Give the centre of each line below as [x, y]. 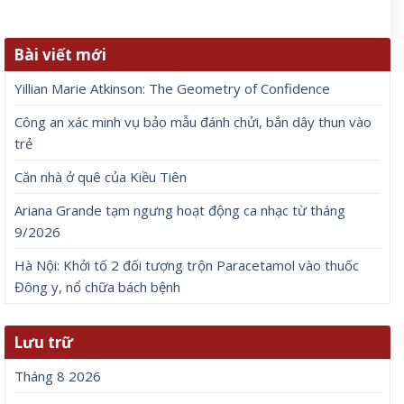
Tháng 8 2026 [58, 376]
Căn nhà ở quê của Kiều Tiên [101, 176]
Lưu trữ [43, 342]
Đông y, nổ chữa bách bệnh [97, 286]
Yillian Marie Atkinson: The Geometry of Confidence [172, 88]
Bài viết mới [60, 54]
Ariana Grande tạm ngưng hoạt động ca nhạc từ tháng [180, 210]
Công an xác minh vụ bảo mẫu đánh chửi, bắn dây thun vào [193, 121]
